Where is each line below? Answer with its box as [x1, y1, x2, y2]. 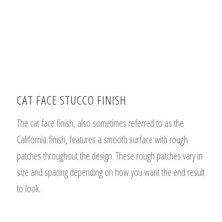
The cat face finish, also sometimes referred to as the [16, 116, 184, 130]
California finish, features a [16, 133, 104, 147]
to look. [16, 182, 41, 196]
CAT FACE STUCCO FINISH [16, 92, 126, 109]
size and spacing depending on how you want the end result [16, 166, 205, 179]
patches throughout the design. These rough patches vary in [16, 149, 203, 163]
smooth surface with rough [103, 133, 188, 147]
